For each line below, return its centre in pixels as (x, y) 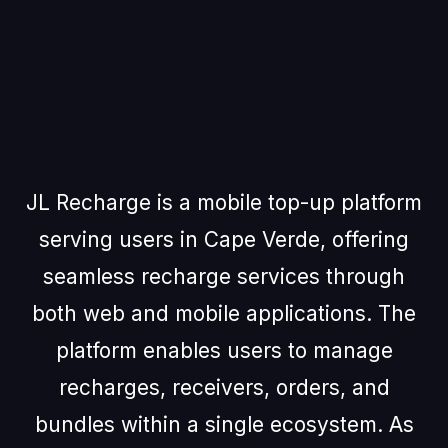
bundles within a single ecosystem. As (224, 424)
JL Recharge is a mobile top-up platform (224, 202)
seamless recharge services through (224, 276)
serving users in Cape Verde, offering (224, 239)
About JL (224, 98)
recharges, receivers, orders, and (224, 387)
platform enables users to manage (224, 350)
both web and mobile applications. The (224, 313)
